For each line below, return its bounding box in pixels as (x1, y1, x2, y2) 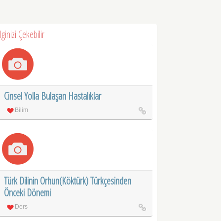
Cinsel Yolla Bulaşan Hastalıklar (4, 89, 102, 103)
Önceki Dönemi (4, 185, 51, 199)
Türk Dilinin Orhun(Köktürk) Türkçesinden (4, 174, 132, 187)
